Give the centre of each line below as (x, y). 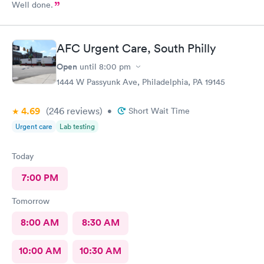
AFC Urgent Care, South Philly (136, 48)
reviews (82, 111)
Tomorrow (31, 201)
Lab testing (77, 126)
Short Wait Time (159, 111)
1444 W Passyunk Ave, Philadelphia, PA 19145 (141, 82)
